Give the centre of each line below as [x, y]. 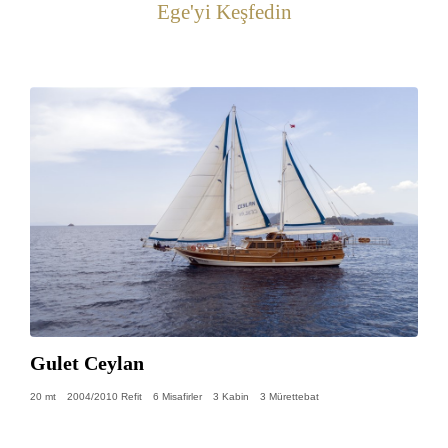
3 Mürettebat [289, 396]
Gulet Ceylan [87, 362]
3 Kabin [231, 396]
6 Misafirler [177, 396]
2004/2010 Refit [104, 396]
